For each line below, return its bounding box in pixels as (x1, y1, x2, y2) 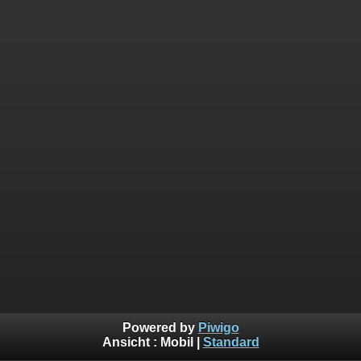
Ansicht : (102, 335, 160, 350)
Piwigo (197, 321, 239, 335)
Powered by (122, 321, 198, 335)
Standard (202, 335, 259, 350)
